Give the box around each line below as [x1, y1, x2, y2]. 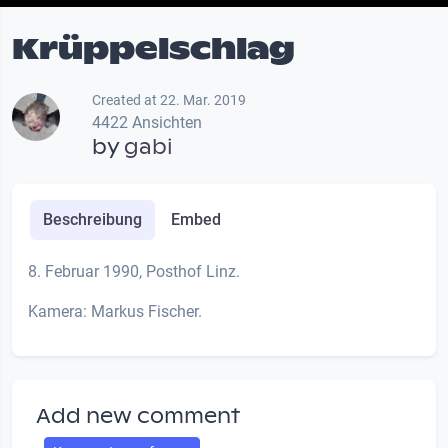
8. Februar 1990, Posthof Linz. [28, 261, 240, 281]
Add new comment [36, 402, 240, 429]
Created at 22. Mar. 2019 [92, 91, 246, 108]
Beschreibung [42, 209, 142, 229]
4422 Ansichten [92, 112, 202, 132]
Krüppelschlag [12, 29, 295, 67]
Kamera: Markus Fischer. [28, 301, 202, 321]
